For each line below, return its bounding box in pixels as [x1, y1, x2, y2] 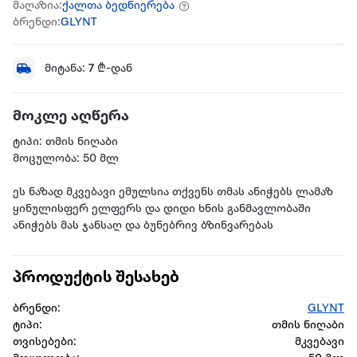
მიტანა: [45, 62, 88, 75]
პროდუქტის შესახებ [13, 269, 179, 288]
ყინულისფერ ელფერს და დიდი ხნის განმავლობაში [13, 203, 311, 216]
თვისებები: [13, 336, 76, 349]
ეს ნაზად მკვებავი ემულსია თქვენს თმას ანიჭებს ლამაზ [13, 186, 333, 199]
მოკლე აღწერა [13, 108, 129, 125]
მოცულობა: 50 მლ [13, 153, 119, 166]
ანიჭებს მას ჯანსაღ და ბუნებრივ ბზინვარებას [13, 220, 273, 233]
